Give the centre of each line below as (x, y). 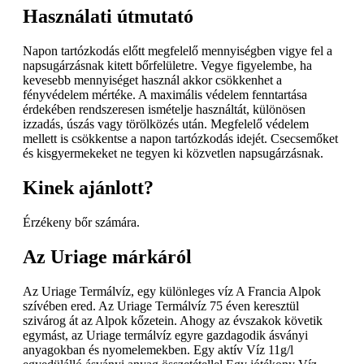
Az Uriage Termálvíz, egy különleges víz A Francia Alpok (172, 291)
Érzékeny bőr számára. (81, 222)
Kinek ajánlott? (88, 187)
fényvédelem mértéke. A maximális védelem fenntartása (165, 95)
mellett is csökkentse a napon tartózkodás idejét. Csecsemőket (180, 139)
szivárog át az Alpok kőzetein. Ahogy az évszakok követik (173, 320)
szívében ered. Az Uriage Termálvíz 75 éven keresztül (161, 305)
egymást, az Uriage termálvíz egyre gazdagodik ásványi (165, 335)
